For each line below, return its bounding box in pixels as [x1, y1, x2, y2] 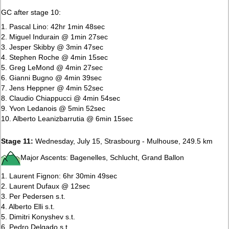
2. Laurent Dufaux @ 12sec [1, 181, 90, 190]
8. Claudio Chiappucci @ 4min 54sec [1, 94, 121, 102]
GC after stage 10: [1, 8, 61, 16]
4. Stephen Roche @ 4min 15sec [1, 53, 108, 61]
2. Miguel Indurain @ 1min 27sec [1, 32, 108, 41]
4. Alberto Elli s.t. [1, 202, 55, 211]
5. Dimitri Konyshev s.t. [1, 212, 76, 221]
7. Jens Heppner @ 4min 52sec [1, 83, 104, 92]
